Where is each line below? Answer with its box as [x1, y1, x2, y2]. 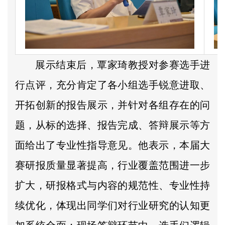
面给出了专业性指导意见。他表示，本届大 [15, 139, 210, 151]
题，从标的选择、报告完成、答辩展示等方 [15, 119, 210, 131]
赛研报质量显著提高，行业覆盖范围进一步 [15, 159, 210, 171]
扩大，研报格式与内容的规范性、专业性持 [15, 179, 210, 191]
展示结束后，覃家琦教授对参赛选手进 [35, 59, 210, 70]
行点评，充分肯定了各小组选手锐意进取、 [15, 79, 210, 90]
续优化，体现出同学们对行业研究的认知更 [15, 199, 210, 211]
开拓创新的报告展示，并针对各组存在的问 [15, 99, 210, 110]
